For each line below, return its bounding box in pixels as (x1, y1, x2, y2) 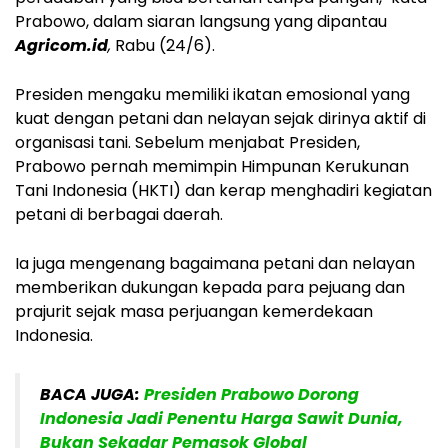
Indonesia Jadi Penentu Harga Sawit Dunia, (40, 406, 403, 430)
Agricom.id (15, 33, 108, 57)
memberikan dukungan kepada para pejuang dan (15, 275, 405, 299)
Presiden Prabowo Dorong (144, 382, 359, 406)
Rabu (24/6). (111, 33, 215, 57)
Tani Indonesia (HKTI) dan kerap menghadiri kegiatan (15, 178, 432, 202)
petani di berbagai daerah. (15, 202, 223, 226)
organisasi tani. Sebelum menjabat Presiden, (15, 130, 360, 154)
